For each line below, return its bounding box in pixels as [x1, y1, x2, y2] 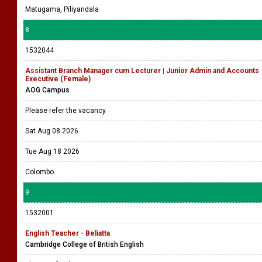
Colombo [25, 168, 54, 176]
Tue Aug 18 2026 [25, 147, 80, 156]
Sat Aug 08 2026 [25, 127, 78, 135]
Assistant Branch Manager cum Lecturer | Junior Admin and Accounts [25, 67, 259, 75]
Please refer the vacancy [25, 106, 108, 115]
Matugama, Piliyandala [25, 5, 99, 13]
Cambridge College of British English [25, 240, 144, 249]
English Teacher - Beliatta [25, 229, 110, 237]
